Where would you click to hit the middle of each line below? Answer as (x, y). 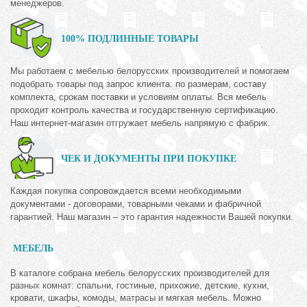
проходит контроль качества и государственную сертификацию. (144, 110)
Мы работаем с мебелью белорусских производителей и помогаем (150, 71)
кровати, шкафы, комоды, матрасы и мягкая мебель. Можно (136, 298)
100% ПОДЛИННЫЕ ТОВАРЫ (130, 39)
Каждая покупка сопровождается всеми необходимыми (126, 191)
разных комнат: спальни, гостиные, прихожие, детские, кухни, (140, 286)
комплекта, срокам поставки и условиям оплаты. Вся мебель (138, 97)
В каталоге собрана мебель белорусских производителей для (140, 273)
